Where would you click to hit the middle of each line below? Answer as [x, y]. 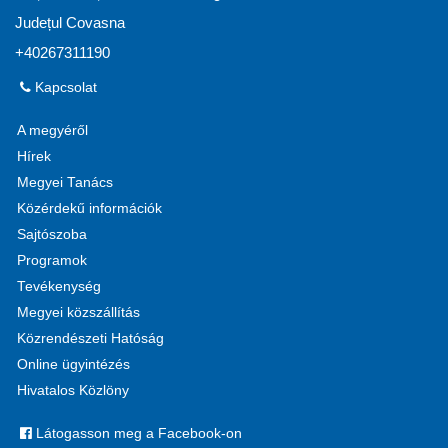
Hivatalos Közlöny [73, 390]
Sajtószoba [52, 234]
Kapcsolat [64, 87]
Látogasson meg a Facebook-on [137, 433]
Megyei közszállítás [78, 312]
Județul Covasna [70, 22]
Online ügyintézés [73, 364]
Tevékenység [59, 286]
